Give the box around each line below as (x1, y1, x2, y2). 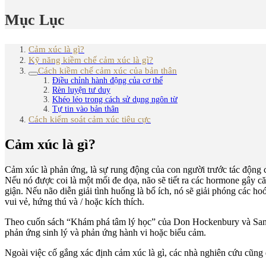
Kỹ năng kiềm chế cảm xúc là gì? (28, 55, 153, 65)
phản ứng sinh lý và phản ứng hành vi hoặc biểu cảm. (5, 227, 206, 238)
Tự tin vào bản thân (52, 104, 119, 114)
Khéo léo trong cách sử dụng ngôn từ (52, 95, 178, 104)
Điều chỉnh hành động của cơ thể (52, 76, 163, 85)
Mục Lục (5, 11, 65, 28)
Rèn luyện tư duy (52, 85, 110, 95)
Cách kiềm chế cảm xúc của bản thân (38, 65, 177, 76)
